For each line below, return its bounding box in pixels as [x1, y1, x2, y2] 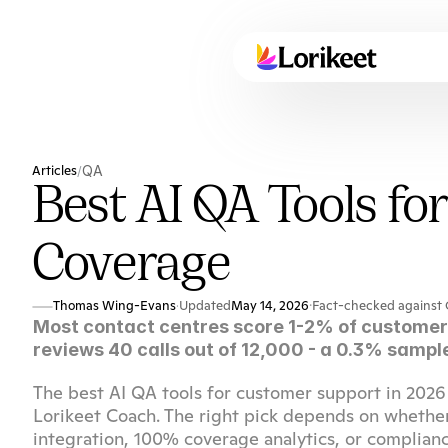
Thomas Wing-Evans [53, 297, 176, 314]
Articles [32, 161, 77, 179]
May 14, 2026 [230, 297, 309, 314]
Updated [178, 297, 231, 314]
